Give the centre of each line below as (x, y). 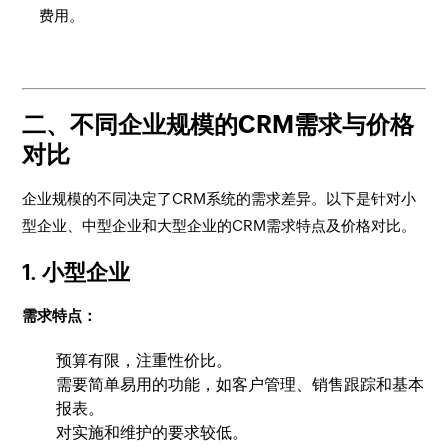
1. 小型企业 (76, 272)
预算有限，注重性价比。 (144, 360)
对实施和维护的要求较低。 (152, 432)
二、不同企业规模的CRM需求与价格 (218, 124)
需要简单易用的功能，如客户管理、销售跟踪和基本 (240, 384)
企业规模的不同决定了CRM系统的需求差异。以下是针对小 (219, 198)
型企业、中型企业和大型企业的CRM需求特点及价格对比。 (219, 225)
